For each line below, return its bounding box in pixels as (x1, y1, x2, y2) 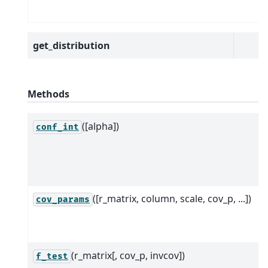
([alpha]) (82, 119, 119, 133)
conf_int (36, 121, 79, 132)
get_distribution (33, 38, 110, 52)
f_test (36, 251, 68, 261)
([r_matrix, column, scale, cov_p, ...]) (93, 191, 251, 205)
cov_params (36, 194, 90, 205)
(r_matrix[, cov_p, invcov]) (71, 248, 185, 262)
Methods (28, 87, 69, 100)
